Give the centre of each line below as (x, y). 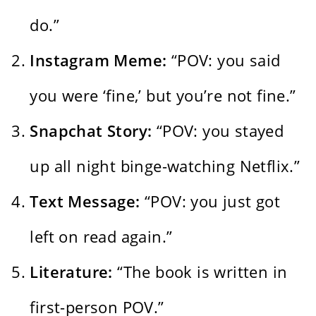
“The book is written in (200, 272)
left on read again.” (101, 237)
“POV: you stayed (218, 131)
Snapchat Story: (91, 131)
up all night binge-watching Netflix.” (165, 166)
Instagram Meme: (98, 60)
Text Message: (85, 201)
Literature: (71, 272)
